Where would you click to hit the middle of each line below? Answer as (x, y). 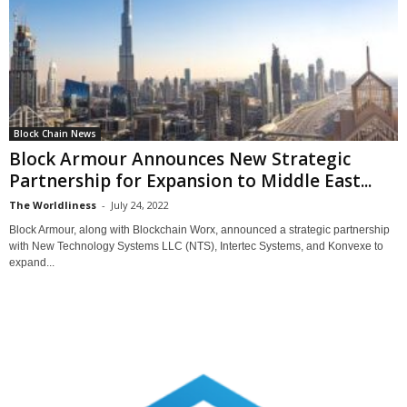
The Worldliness (53, 204)
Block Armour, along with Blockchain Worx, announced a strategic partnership (199, 229)
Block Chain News (55, 133)
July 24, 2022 (140, 204)
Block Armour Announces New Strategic (180, 159)
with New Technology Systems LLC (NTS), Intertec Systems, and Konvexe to (196, 246)
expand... (32, 262)
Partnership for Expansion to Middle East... (190, 180)
